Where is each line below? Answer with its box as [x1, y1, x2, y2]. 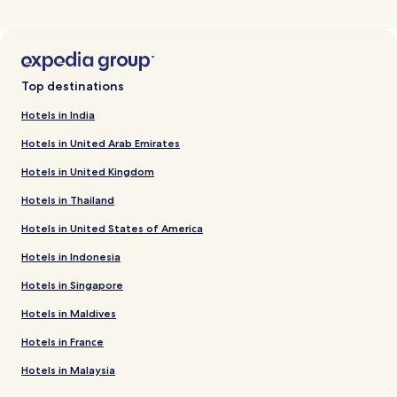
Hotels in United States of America [21, 222, 203, 236]
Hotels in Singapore [21, 278, 123, 292]
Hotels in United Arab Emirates [21, 136, 180, 151]
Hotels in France [21, 335, 104, 349]
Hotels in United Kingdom [21, 165, 154, 179]
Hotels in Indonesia [21, 250, 121, 264]
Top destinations [21, 78, 124, 95]
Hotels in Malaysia [21, 363, 115, 378]
